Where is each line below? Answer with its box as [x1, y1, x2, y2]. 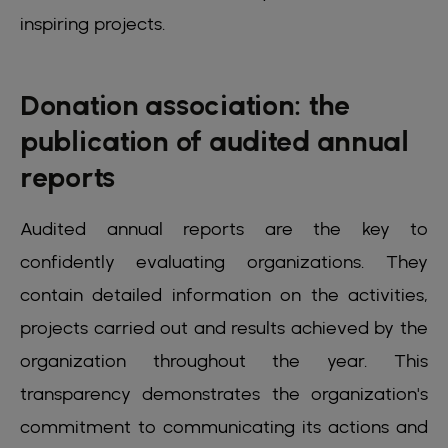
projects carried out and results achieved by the [20, 317, 428, 339]
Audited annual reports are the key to [20, 218, 428, 240]
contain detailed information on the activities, [20, 284, 428, 306]
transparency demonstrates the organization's [20, 383, 428, 405]
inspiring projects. [20, 13, 166, 35]
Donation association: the [20, 89, 350, 123]
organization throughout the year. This [20, 350, 428, 372]
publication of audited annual [20, 125, 409, 159]
